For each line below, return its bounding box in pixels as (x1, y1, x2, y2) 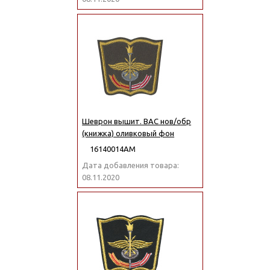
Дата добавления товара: (82, 160, 180, 169)
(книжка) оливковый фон (82, 128, 175, 137)
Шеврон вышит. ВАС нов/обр (82, 116, 192, 125)
